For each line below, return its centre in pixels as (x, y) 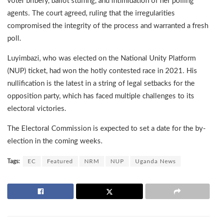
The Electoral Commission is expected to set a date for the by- (107, 129)
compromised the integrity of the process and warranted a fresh (108, 26)
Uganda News (155, 162)
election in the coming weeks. (55, 141)
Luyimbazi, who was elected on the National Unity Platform (101, 59)
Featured (60, 162)
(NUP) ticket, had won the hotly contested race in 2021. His (102, 71)
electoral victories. (37, 109)
